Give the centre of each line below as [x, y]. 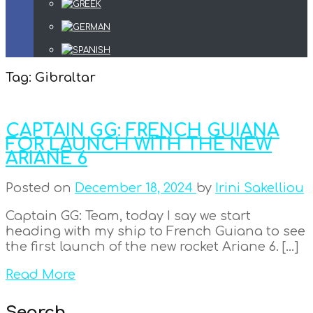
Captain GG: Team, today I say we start [128, 216]
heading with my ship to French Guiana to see [155, 231]
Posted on [40, 188]
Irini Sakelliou [260, 188]
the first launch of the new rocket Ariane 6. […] [152, 246]
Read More [41, 274]
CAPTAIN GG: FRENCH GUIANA [143, 130]
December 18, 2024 [136, 188]
